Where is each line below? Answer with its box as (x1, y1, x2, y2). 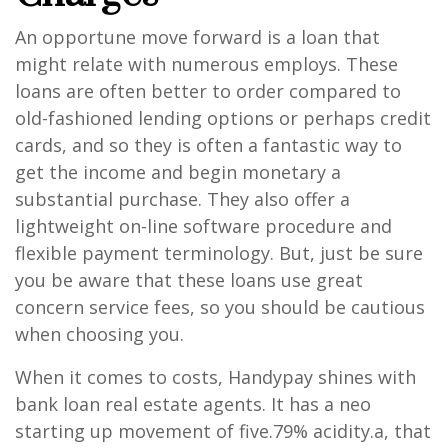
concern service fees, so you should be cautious (15, 294, 425, 319)
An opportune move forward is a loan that (15, 24, 380, 49)
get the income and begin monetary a (15, 159, 341, 184)
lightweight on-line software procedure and (15, 213, 392, 238)
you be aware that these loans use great (15, 267, 363, 292)
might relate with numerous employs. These (15, 51, 398, 76)
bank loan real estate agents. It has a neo (15, 391, 371, 416)
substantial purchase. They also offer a (15, 186, 350, 211)
